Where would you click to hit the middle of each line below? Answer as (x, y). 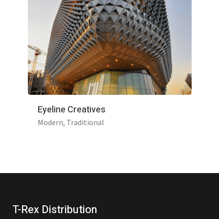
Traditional (85, 122)
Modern (50, 122)
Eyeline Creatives (71, 109)
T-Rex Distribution (55, 209)
